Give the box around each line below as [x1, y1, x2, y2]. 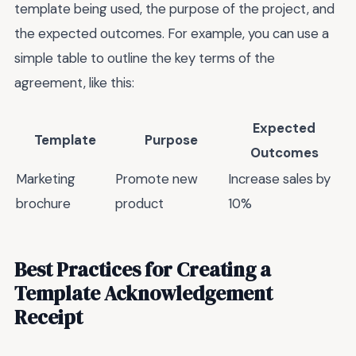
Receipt [14, 304, 83, 331]
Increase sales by [228, 169, 331, 188]
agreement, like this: [14, 74, 134, 92]
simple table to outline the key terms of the [14, 49, 275, 68]
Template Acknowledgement [14, 280, 273, 308]
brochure [16, 194, 71, 212]
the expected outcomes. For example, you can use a [14, 25, 329, 43]
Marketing [16, 169, 75, 188]
